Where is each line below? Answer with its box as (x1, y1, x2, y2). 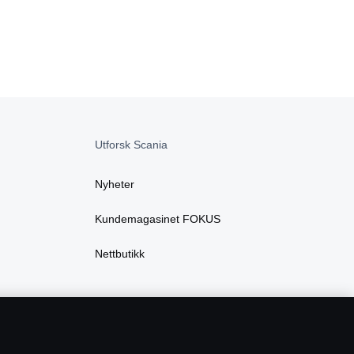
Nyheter (95, 178, 134, 191)
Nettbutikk (95, 247, 145, 261)
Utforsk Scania (95, 138, 168, 152)
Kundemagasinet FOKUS (95, 213, 220, 226)
